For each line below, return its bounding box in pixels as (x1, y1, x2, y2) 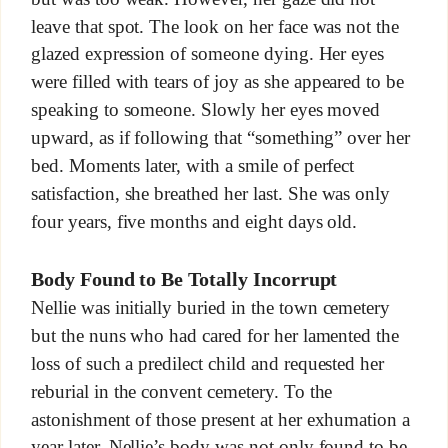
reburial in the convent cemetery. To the (30, 380, 333, 402)
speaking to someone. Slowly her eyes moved (30, 99, 381, 121)
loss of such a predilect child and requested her (30, 352, 385, 374)
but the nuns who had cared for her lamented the (30, 325, 400, 346)
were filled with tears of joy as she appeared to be (30, 71, 405, 93)
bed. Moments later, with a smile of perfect (30, 155, 355, 177)
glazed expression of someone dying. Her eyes (30, 43, 385, 65)
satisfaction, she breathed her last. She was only (30, 183, 391, 205)
